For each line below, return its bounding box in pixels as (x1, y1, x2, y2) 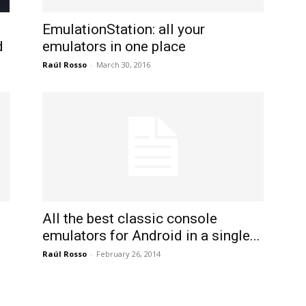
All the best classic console (42, 210, 217, 227)
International (152, 5, 208, 17)
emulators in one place (42, 38, 186, 55)
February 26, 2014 (96, 249, 161, 259)
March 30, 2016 (96, 59, 150, 70)
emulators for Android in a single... (42, 227, 260, 244)
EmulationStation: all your (42, 21, 205, 38)
